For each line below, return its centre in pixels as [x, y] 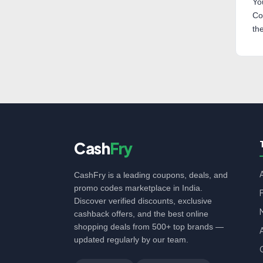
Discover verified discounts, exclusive [143, 201]
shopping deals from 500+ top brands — [149, 227]
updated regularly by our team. [131, 240]
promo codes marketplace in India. [138, 188]
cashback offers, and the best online [141, 214]
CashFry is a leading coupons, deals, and [151, 175]
